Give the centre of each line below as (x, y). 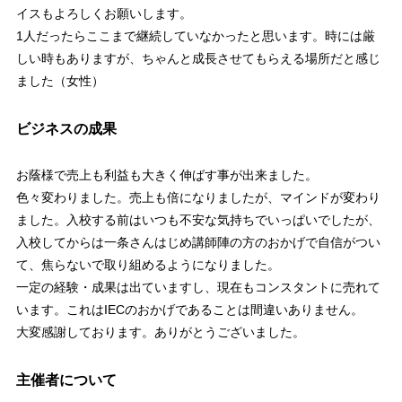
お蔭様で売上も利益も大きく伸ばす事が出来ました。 (166, 175)
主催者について (66, 380)
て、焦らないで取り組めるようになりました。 (148, 265)
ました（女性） (60, 81)
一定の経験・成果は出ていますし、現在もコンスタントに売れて (198, 288)
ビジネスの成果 (66, 129)
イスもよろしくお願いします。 (104, 14)
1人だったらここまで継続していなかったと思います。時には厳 (195, 36)
